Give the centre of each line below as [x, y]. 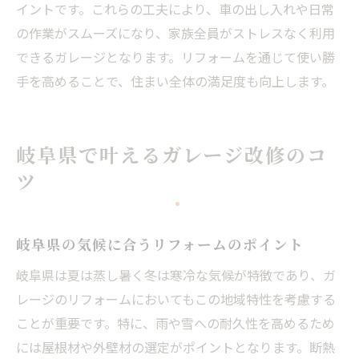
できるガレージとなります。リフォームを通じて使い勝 [175, 56]
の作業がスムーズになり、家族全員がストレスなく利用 [175, 32]
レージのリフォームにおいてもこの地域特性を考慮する [176, 298]
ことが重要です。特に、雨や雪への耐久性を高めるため [175, 323]
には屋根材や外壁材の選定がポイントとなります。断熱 [175, 347]
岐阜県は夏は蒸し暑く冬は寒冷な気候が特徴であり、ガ [176, 274]
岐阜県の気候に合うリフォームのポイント [160, 244]
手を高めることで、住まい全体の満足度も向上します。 [175, 81]
